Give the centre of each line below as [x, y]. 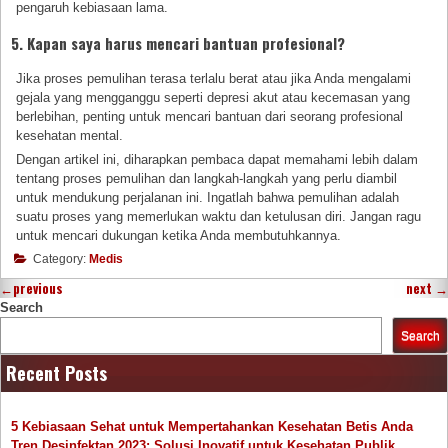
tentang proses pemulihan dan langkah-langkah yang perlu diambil [207, 179]
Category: [59, 259]
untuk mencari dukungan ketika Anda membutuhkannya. [179, 236]
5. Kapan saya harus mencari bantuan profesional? [178, 42]
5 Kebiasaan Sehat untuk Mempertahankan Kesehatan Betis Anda [212, 427]
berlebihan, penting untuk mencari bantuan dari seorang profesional [210, 116]
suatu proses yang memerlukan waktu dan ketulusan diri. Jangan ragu [219, 217]
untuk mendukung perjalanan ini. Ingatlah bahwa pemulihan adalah [208, 198]
